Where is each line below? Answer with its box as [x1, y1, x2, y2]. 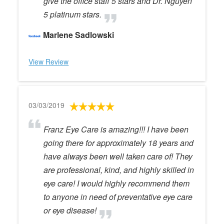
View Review [28, 56, 69, 66]
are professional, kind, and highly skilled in [43, 164, 194, 175]
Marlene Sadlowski [43, 29, 114, 40]
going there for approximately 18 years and [43, 137, 194, 148]
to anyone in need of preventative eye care [43, 191, 193, 202]
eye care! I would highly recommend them [43, 177, 190, 189]
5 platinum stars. [43, 8, 102, 20]
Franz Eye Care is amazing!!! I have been [43, 123, 189, 135]
